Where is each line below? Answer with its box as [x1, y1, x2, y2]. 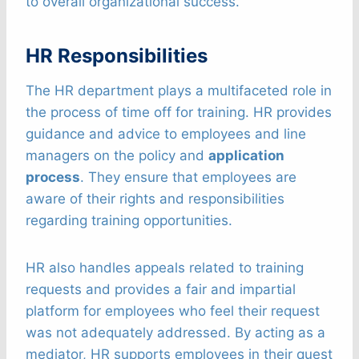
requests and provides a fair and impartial [26, 280, 296, 297]
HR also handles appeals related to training [26, 259, 304, 276]
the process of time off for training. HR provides [26, 103, 332, 120]
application [208, 147, 284, 163]
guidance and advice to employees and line [26, 125, 306, 142]
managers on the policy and [26, 147, 208, 163]
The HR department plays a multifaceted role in [26, 82, 332, 99]
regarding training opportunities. [26, 212, 232, 228]
